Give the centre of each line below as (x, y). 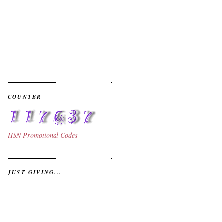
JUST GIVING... (35, 172)
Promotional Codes (50, 135)
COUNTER (25, 97)
